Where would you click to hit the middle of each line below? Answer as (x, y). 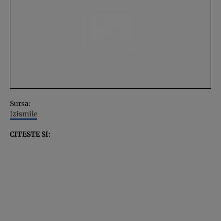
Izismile (23, 114)
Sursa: (20, 103)
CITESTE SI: (30, 134)
